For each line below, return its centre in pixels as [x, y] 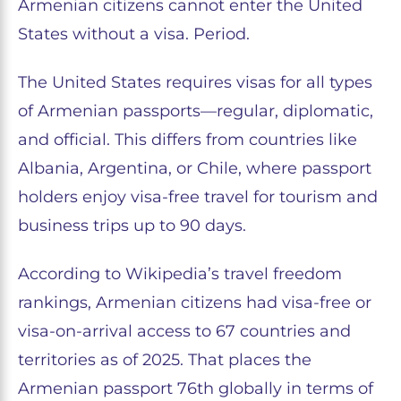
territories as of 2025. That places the [165, 360]
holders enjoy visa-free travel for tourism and [198, 197]
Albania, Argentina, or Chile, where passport [195, 168]
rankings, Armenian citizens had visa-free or [195, 303]
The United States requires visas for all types [195, 82]
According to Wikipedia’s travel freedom [180, 274]
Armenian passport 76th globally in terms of [196, 388]
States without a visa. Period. [134, 34]
